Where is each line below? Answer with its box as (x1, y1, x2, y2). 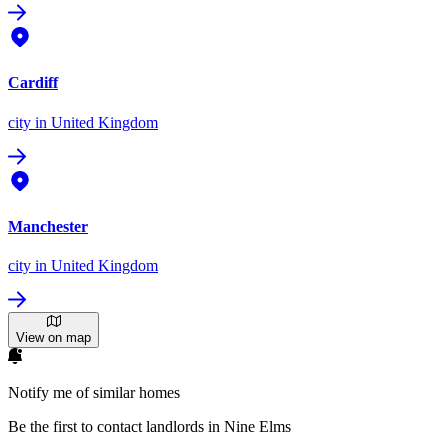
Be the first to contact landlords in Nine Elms (8, 418, 291, 436)
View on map (16, 330, 91, 346)
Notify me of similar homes (8, 384, 180, 402)
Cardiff (8, 74, 58, 92)
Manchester (8, 217, 88, 235)
